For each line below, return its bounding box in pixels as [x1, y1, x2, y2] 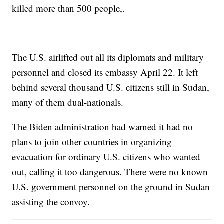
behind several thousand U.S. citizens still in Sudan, [12, 81, 210, 94]
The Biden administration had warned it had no [12, 120, 193, 133]
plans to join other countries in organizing [12, 135, 172, 148]
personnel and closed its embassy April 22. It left [12, 66, 198, 79]
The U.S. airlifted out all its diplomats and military [12, 51, 204, 64]
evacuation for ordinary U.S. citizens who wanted [12, 150, 201, 163]
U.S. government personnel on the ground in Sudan [12, 180, 210, 193]
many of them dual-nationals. [12, 96, 124, 109]
